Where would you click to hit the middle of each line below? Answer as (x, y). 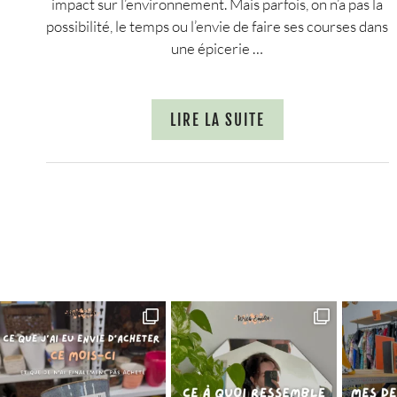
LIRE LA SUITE (217, 120)
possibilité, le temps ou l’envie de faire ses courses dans (218, 26)
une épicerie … (218, 48)
